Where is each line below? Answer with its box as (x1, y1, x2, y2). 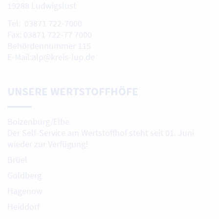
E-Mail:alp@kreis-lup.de (7, 51, 95, 63)
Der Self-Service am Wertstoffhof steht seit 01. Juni (7, 127, 194, 138)
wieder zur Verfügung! (7, 138, 88, 150)
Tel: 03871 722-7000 (7, 18, 82, 29)
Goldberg (7, 169, 42, 181)
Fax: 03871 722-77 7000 (7, 29, 92, 41)
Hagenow (7, 185, 43, 197)
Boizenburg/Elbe (7, 115, 69, 127)
